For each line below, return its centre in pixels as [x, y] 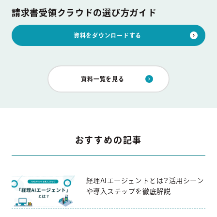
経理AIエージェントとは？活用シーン [145, 180]
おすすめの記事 [108, 140]
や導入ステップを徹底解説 [128, 191]
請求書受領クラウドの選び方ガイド [84, 12]
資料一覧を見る [103, 79]
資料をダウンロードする [108, 35]
